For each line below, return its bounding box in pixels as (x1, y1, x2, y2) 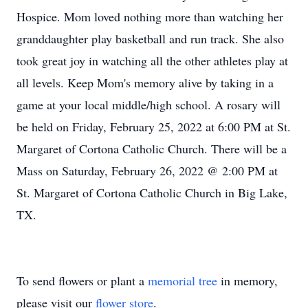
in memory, (217, 272, 278, 289)
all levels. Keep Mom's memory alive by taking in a (16, 74, 274, 91)
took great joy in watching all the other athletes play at (16, 52, 288, 69)
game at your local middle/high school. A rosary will (16, 96, 280, 113)
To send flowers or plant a (16, 272, 148, 289)
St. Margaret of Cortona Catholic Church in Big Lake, (16, 184, 287, 201)
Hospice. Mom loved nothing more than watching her (16, 8, 283, 25)
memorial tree (148, 272, 217, 289)
